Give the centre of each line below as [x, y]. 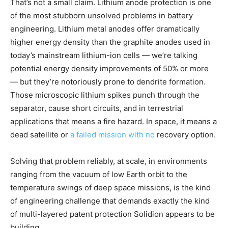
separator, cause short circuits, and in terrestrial [97, 108]
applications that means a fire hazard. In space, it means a [113, 121]
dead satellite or [40, 134]
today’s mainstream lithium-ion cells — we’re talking [104, 55]
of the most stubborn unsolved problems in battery [102, 15]
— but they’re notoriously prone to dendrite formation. [108, 81]
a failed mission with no [112, 134]
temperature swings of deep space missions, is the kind [110, 187]
